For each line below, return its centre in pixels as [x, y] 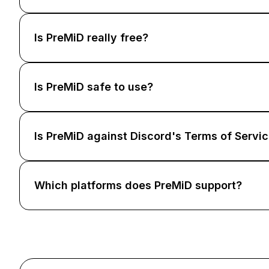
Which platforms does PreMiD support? [138, 185]
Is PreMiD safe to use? [94, 87]
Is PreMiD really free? [91, 38]
